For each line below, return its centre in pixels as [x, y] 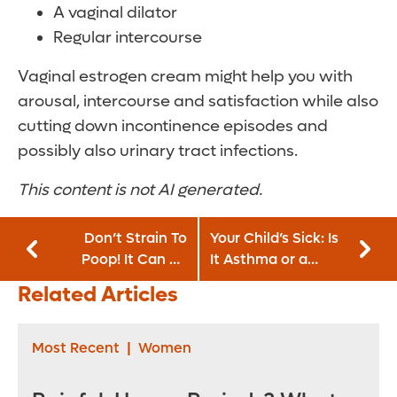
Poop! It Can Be [134, 260]
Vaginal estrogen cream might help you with [185, 77]
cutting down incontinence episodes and [173, 127]
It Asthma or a [259, 260]
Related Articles [98, 295]
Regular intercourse [128, 38]
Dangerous [150, 281]
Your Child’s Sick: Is [274, 238]
